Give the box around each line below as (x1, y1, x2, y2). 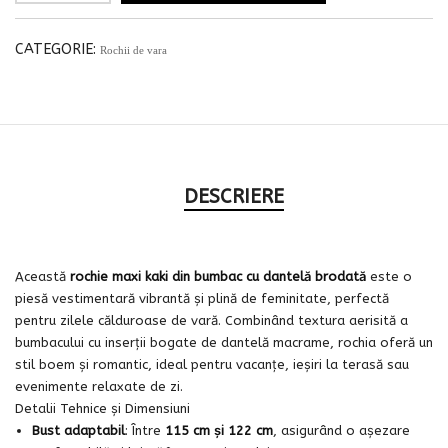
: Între (124, 422, 165, 438)
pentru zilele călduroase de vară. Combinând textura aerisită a (15, 312, 408, 328)
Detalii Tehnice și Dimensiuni (15, 400, 190, 416)
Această (15, 268, 70, 284)
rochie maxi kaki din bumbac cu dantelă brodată (70, 268, 366, 284)
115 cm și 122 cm (164, 422, 273, 438)
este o (366, 268, 412, 284)
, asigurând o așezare (272, 422, 410, 438)
